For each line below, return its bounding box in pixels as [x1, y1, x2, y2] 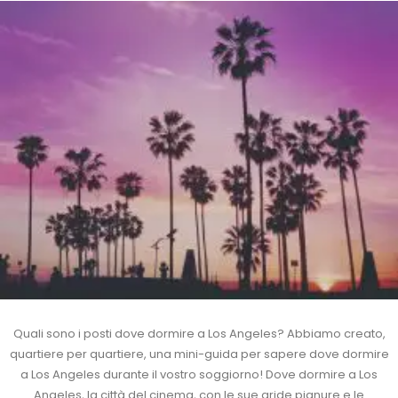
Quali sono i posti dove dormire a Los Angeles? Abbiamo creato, [12, 325, 386, 343]
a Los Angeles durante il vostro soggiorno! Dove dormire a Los [20, 366, 378, 384]
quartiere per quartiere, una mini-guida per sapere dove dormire [9, 346, 389, 363]
